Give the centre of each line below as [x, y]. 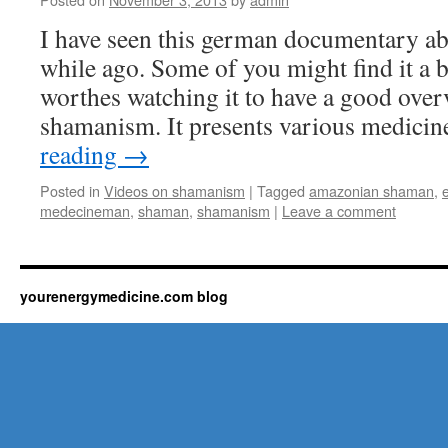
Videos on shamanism [174, 190]
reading [81, 154]
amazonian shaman [371, 190]
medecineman [85, 210]
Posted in [70, 190]
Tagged [281, 190]
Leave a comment [339, 210]
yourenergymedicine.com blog [124, 296]
